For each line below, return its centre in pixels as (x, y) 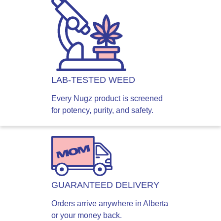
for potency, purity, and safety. (102, 110)
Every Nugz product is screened (107, 98)
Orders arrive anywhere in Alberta (110, 203)
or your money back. (87, 215)
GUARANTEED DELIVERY (105, 185)
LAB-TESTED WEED (93, 80)
